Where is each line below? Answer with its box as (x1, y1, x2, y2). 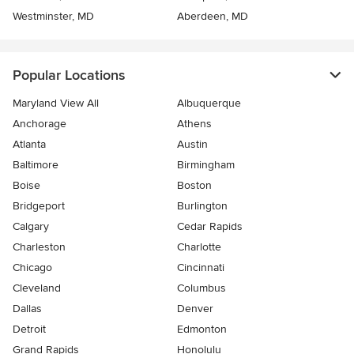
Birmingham (177, 158, 235, 172)
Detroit (13, 322, 46, 337)
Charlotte (177, 240, 221, 254)
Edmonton (177, 322, 227, 337)
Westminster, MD (13, 9, 94, 24)
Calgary (13, 220, 49, 234)
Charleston (13, 240, 66, 254)
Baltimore (13, 158, 58, 172)
